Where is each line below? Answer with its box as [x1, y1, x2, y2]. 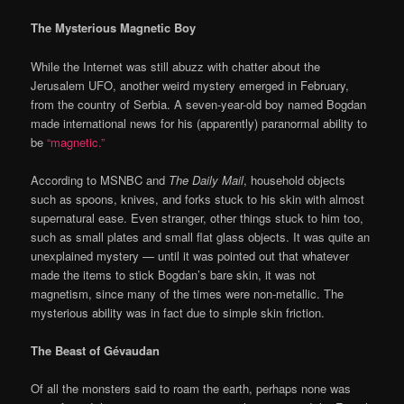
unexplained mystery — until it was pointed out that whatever [31, 246, 350, 264]
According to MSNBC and [31, 170, 170, 188]
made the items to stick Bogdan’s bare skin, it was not [31, 265, 317, 283]
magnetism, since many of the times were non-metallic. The [31, 284, 344, 302]
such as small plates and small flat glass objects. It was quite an [31, 227, 371, 245]
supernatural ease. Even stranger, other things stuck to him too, [31, 208, 364, 226]
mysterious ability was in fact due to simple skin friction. [31, 303, 326, 321]
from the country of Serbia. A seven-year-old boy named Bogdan [31, 95, 367, 113]
